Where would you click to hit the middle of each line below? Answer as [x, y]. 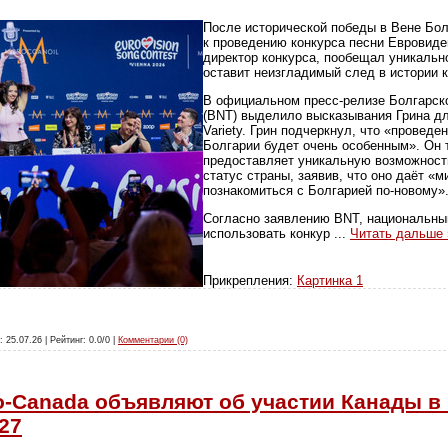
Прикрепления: [250, 280]
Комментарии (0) [153, 340]
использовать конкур [268, 234]
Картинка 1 [330, 280]
